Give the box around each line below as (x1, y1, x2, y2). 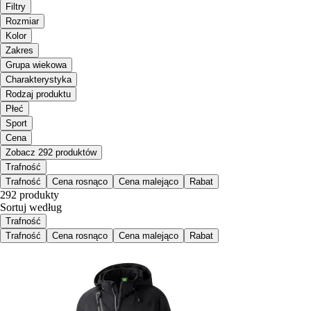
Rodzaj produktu (6, 89, 71, 100)
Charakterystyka (6, 74, 72, 85)
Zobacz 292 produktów (6, 147, 96, 158)
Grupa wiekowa (6, 60, 67, 71)
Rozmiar (6, 16, 39, 27)
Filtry (6, 1, 26, 12)
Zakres (6, 45, 33, 56)
